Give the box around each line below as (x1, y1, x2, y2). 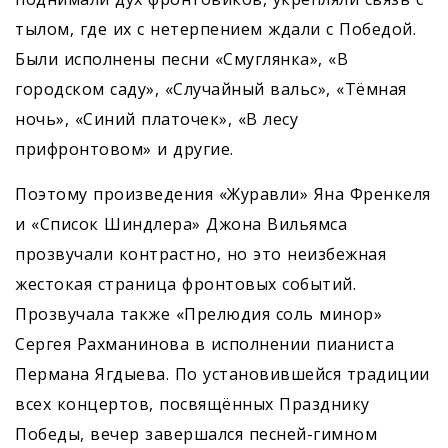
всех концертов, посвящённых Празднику (15, 393, 370, 416)
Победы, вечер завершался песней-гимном (15, 423, 377, 446)
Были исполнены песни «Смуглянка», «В (15, 48, 348, 71)
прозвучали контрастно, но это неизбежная (15, 243, 386, 266)
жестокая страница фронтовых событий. (15, 273, 356, 296)
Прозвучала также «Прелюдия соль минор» (15, 303, 382, 326)
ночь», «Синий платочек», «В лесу (15, 108, 298, 131)
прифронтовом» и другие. (15, 138, 234, 161)
